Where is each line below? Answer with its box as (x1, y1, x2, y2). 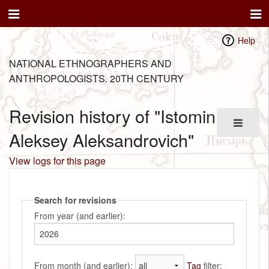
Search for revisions (34, 193, 116, 206)
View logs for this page (9, 153, 106, 168)
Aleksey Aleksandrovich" (9, 127, 194, 153)
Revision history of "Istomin (9, 103, 216, 128)
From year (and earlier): (34, 209, 125, 222)
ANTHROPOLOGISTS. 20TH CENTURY (9, 71, 184, 85)
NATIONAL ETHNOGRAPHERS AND (9, 56, 172, 70)
